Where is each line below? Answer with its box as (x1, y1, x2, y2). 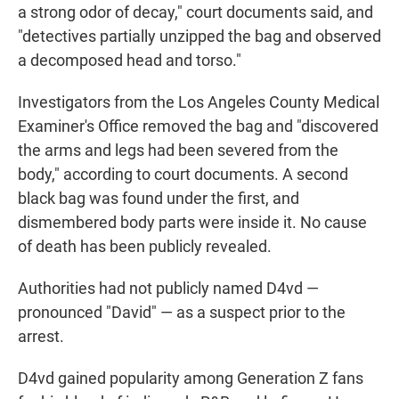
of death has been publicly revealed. (18, 237, 272, 256)
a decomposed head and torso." (18, 51, 241, 70)
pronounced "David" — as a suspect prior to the (18, 303, 346, 322)
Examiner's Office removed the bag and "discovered (18, 117, 379, 136)
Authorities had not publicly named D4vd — (18, 279, 319, 298)
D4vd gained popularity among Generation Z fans (18, 369, 363, 388)
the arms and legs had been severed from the (18, 141, 338, 160)
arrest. (18, 327, 64, 346)
